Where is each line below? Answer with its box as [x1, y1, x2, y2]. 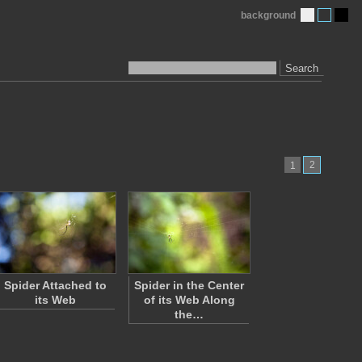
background [241, 10, 296, 21]
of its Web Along [143, 293, 235, 306]
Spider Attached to [3, 279, 107, 292]
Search [285, 61, 318, 74]
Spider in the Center [134, 279, 244, 292]
